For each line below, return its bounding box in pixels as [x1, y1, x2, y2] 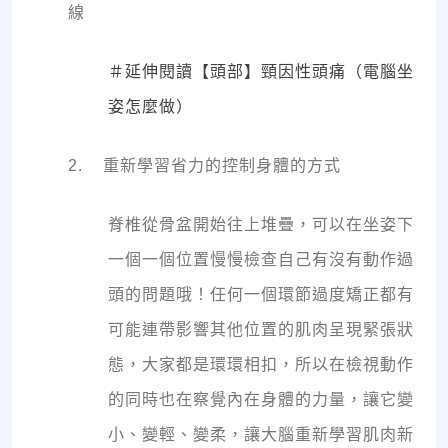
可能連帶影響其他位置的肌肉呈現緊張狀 [108, 321, 414, 339]
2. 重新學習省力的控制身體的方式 [68, 157, 341, 175]
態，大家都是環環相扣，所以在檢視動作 [108, 356, 414, 374]
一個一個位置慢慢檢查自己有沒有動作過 [108, 251, 414, 269]
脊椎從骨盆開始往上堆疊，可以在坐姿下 [108, 216, 414, 234]
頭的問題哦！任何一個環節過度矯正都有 [108, 286, 414, 304]
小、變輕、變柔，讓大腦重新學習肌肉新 [108, 426, 414, 444]
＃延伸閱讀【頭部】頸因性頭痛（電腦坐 [108, 63, 414, 81]
